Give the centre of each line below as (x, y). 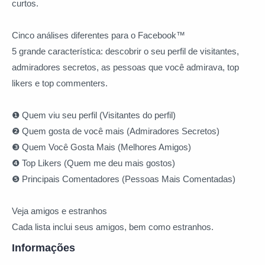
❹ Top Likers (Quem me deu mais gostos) (93, 163)
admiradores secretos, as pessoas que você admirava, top (125, 67)
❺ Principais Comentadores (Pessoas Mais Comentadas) (124, 179)
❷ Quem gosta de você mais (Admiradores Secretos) (116, 131)
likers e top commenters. (60, 83)
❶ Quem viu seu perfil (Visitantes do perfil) (94, 115)
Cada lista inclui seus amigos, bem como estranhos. (113, 227)
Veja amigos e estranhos (59, 211)
